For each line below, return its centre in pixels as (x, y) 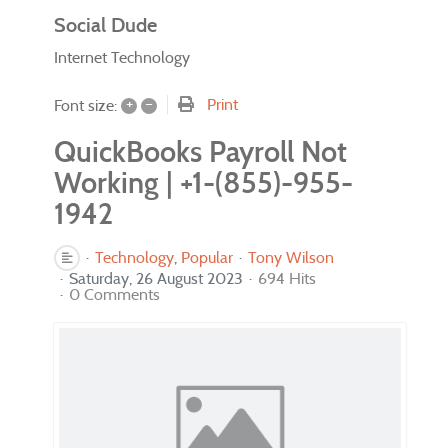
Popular (207, 257)
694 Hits (287, 278)
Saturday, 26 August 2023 (156, 278)
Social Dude (105, 25)
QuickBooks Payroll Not (200, 151)
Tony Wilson (291, 257)
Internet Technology (122, 57)
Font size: (85, 106)
